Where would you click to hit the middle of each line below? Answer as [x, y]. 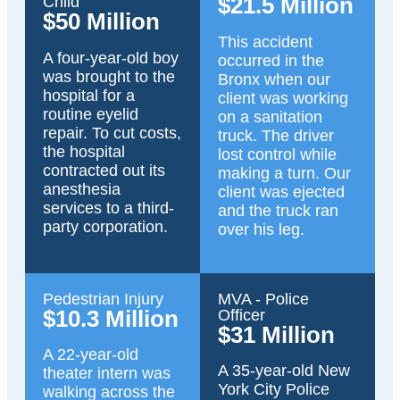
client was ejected [281, 192]
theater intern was [107, 374]
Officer [242, 315]
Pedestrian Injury [103, 299]
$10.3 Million [111, 318]
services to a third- [108, 208]
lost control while [277, 155]
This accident [265, 42]
